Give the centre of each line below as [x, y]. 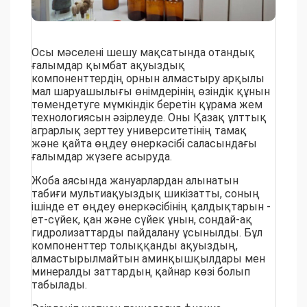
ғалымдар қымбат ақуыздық [108, 66]
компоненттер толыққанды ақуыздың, [135, 246]
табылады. [59, 285]
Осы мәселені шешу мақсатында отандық [143, 53]
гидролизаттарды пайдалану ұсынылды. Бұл [147, 233]
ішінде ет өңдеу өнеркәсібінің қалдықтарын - [151, 207]
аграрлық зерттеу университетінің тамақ [139, 131]
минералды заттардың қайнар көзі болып [141, 272]
